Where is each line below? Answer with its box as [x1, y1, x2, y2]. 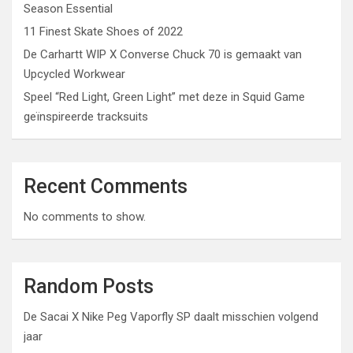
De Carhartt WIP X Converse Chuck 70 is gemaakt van [24, 47, 302, 61]
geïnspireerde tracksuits [24, 110, 148, 124]
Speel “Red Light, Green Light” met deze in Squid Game [24, 90, 305, 104]
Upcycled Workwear [24, 67, 125, 81]
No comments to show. [24, 210, 146, 224]
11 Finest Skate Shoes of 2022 [24, 24, 183, 39]
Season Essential [24, 2, 113, 16]
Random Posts [24, 275, 154, 298]
